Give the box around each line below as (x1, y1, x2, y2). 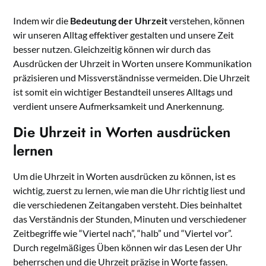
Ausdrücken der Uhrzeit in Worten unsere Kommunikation (13, 58, 252, 69)
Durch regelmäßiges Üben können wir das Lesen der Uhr (13, 242, 242, 254)
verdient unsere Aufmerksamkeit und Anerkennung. (13, 100, 224, 112)
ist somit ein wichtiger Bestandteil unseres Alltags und (13, 86, 233, 98)
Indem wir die (13, 15, 71, 27)
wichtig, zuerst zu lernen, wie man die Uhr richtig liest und (13, 185, 246, 197)
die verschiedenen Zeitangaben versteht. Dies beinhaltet (13, 199, 243, 211)
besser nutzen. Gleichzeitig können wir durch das (13, 43, 211, 55)
